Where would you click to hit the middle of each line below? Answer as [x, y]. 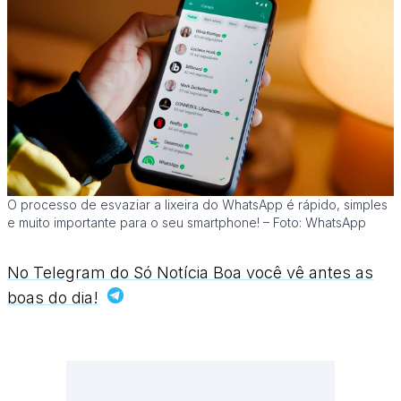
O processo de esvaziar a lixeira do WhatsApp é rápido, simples [197, 205]
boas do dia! [53, 298]
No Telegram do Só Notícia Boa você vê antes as [190, 273]
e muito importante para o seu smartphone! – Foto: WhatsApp [187, 223]
